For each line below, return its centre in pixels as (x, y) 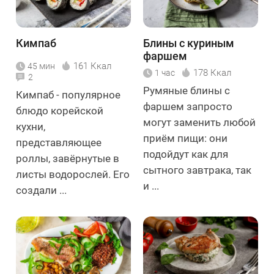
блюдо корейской (60, 111)
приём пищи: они (185, 139)
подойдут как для (186, 154)
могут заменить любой (199, 123)
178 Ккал (212, 73)
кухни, (31, 127)
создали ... (41, 191)
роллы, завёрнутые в (68, 159)
